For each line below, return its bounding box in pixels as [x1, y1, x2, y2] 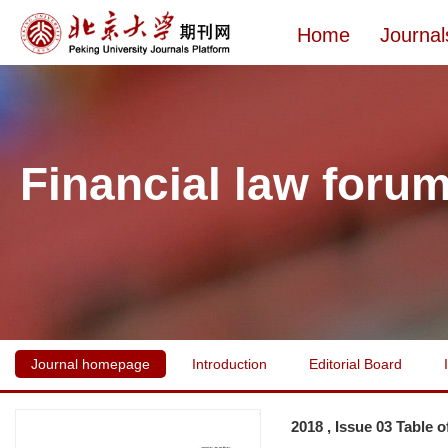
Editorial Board [309, 356, 402, 372]
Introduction [192, 356, 267, 372]
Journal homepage [31, 356, 150, 372]
